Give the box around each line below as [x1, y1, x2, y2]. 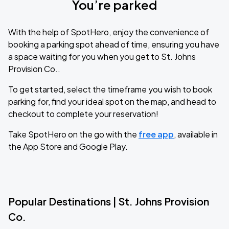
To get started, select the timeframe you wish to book [8, 84, 212, 95]
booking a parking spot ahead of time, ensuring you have [8, 39, 219, 50]
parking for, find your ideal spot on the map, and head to [8, 96, 216, 107]
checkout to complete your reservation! [8, 108, 158, 119]
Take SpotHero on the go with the [8, 129, 139, 140]
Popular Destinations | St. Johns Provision [8, 195, 209, 208]
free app [139, 129, 174, 140]
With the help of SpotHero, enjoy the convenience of [8, 27, 209, 37]
